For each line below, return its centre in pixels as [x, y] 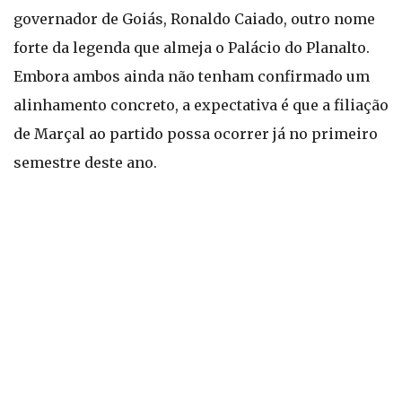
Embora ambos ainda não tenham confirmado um [192, 76]
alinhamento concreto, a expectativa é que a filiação [201, 105]
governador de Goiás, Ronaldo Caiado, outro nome [194, 19]
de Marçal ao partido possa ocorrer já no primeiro [196, 134]
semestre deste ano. [85, 162]
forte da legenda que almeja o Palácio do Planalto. [192, 48]
